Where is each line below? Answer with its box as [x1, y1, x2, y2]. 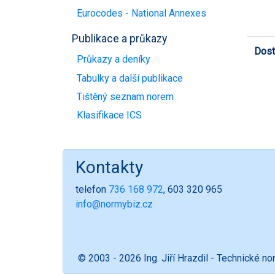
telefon [76, 184, 109, 196]
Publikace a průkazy [72, 32, 167, 45]
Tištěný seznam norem [77, 90, 174, 103]
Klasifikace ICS [77, 109, 142, 122]
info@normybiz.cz [76, 198, 153, 211]
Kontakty [76, 157, 143, 178]
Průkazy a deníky [77, 53, 150, 66]
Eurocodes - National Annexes [77, 7, 206, 19]
